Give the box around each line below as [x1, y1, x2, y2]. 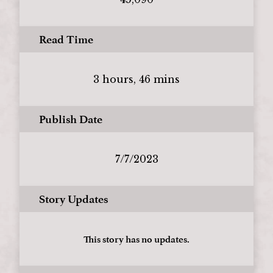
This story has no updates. [83, 232, 190, 246]
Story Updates [39, 191, 108, 207]
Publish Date [39, 111, 102, 127]
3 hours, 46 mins [93, 73, 180, 85]
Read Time [39, 31, 93, 47]
